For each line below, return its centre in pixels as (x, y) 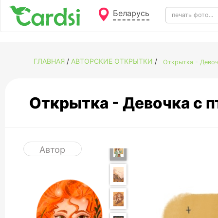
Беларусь (131, 13)
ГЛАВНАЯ (49, 61)
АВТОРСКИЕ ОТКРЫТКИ (112, 61)
